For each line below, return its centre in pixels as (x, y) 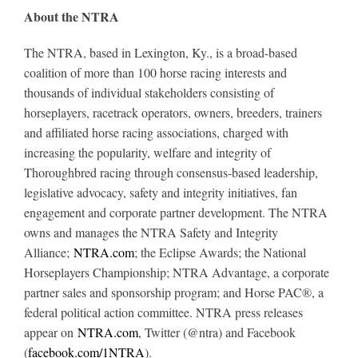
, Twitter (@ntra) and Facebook (217, 332)
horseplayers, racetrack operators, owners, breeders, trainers (173, 112)
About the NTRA (71, 16)
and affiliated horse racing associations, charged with (156, 132)
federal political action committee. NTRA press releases (163, 312)
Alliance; (48, 252)
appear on (50, 332)
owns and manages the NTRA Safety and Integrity (151, 232)
